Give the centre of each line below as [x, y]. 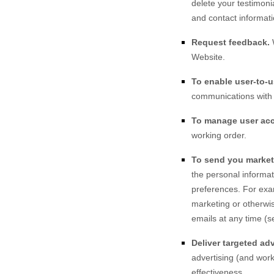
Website [207, 57]
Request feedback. [232, 42]
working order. [219, 135]
